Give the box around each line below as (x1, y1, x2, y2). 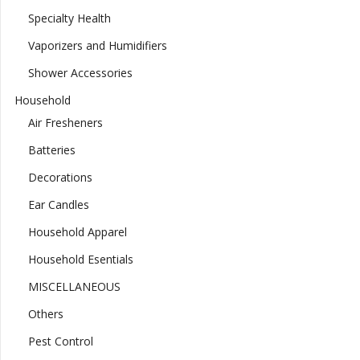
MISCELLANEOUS (27, 279, 121, 295)
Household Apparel (27, 224, 127, 240)
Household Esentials (27, 252, 133, 268)
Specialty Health (27, 10, 111, 27)
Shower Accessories (27, 65, 133, 81)
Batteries (27, 142, 76, 158)
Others (27, 306, 63, 322)
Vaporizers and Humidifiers (27, 38, 167, 54)
